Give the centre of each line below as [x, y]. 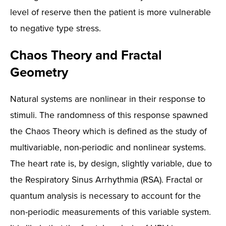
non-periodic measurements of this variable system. [110, 212]
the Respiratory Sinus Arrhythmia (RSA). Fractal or [106, 179]
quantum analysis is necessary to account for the [105, 195]
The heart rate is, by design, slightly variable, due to [111, 163]
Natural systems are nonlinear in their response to [108, 99]
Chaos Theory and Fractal [86, 55]
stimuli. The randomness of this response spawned [109, 115]
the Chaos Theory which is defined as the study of [108, 131]
